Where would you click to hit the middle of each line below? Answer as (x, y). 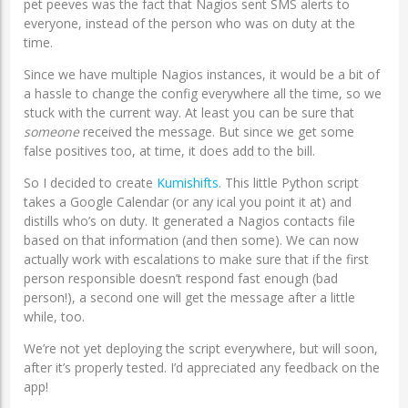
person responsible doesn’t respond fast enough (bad (180, 278)
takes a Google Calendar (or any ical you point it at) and (187, 201)
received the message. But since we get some (216, 131)
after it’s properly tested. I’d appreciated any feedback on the (201, 367)
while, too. (54, 316)
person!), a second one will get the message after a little (189, 297)
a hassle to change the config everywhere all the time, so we (202, 93)
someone (51, 131)
